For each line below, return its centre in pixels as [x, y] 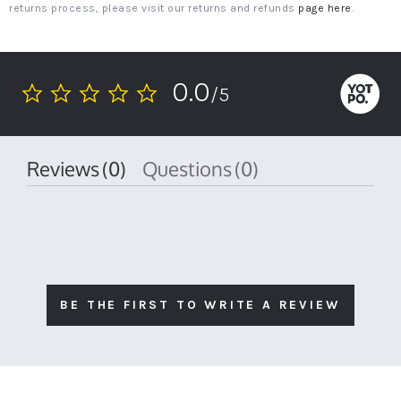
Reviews [69, 168]
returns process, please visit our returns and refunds [154, 8]
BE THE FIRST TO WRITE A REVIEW [200, 305]
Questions [195, 168]
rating [35, 130]
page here [325, 8]
